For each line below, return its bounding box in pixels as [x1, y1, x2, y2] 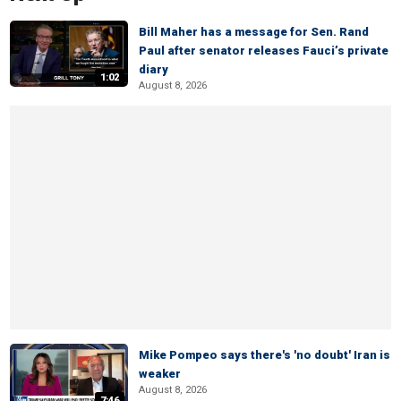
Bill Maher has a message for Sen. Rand [139, 25, 369, 38]
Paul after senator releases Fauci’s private [139, 44, 388, 57]
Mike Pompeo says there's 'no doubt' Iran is [139, 348, 390, 362]
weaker [139, 367, 181, 380]
